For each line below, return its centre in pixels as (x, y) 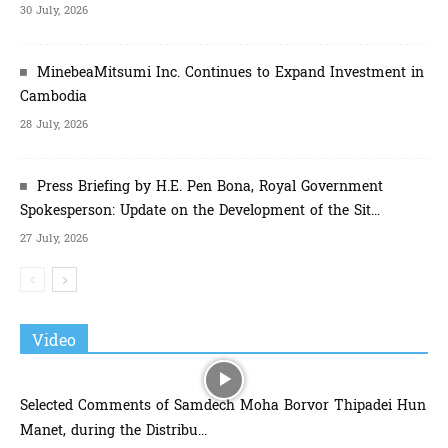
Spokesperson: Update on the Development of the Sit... (200, 210)
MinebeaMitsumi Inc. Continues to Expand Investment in (230, 72)
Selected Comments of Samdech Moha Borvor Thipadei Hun (223, 405)
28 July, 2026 (54, 124)
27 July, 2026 (54, 238)
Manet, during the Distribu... (113, 430)
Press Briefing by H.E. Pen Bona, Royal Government (210, 186)
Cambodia (53, 96)
